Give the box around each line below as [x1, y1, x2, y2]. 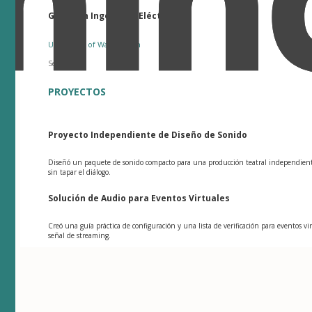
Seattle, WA [48, 58, 86, 68]
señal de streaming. [48, 230, 111, 240]
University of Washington [48, 38, 141, 49]
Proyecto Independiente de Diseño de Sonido [48, 128, 248, 141]
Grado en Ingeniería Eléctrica [48, 9, 179, 22]
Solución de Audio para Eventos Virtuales [48, 192, 231, 204]
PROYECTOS [48, 84, 107, 98]
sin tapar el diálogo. [48, 166, 111, 177]
